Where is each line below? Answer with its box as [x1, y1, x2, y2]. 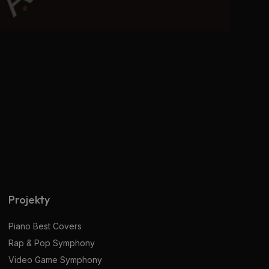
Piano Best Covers [8, 220, 82, 231]
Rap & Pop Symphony [8, 237, 95, 248]
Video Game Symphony [8, 254, 102, 265]
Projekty [8, 192, 50, 207]
